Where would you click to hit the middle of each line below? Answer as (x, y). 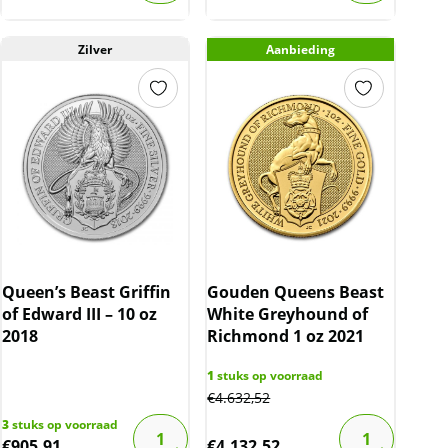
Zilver (95, 50)
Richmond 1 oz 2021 (286, 336)
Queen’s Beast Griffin (86, 292)
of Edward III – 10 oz (79, 314)
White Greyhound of (288, 314)
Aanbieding (300, 50)
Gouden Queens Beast (296, 292)
